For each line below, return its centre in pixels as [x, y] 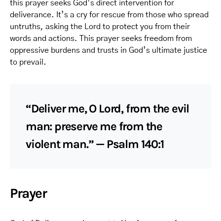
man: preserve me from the [94, 126]
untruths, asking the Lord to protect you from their [100, 27]
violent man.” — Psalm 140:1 [95, 144]
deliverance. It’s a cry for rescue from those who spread [109, 15]
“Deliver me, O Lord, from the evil [108, 109]
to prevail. [28, 62]
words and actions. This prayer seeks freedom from [101, 38]
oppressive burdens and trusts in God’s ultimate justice [109, 50]
